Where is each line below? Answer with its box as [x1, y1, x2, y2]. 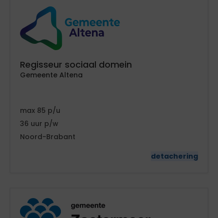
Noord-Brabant [20, 131, 75, 142]
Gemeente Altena [20, 70, 83, 80]
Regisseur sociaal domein [20, 58, 132, 71]
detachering [151, 151, 198, 161]
